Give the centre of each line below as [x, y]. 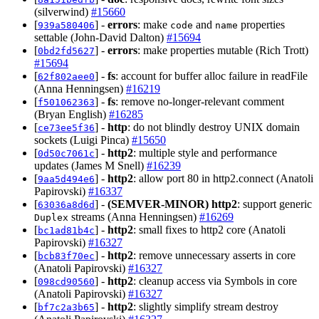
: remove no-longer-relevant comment [200, 101]
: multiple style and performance [205, 152]
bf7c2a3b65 [66, 307]
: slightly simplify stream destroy [206, 306]
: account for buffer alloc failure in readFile [211, 75]
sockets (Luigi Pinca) [83, 140]
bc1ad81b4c [66, 230]
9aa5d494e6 [66, 179]
